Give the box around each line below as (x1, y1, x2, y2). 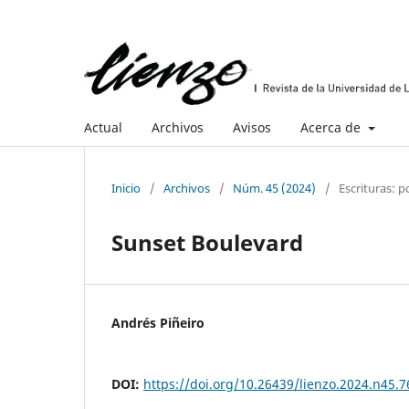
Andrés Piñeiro (111, 313, 204, 331)
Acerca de (300, 118, 364, 136)
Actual (84, 118, 122, 136)
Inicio (111, 179, 141, 196)
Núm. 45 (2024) (233, 179, 316, 196)
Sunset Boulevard (111, 226, 303, 257)
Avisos (233, 118, 271, 136)
